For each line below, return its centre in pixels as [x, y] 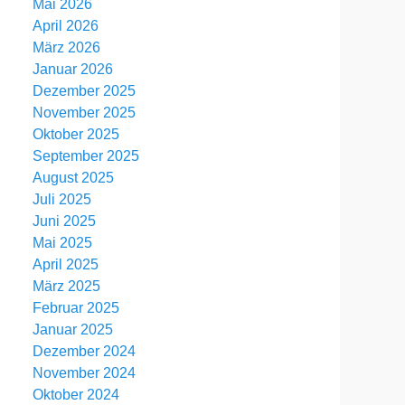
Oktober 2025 [76, 134]
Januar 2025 [73, 330]
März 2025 [66, 286]
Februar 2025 [76, 308]
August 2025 [73, 178]
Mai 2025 [62, 243]
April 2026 [66, 26]
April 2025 [66, 264]
